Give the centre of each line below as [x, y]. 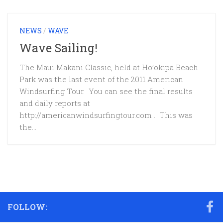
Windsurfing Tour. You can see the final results [106, 91]
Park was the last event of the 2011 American [101, 79]
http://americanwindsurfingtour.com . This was [106, 115]
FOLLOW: [27, 207]
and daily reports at [55, 103]
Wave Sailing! [58, 48]
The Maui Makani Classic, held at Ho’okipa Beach [109, 67]
